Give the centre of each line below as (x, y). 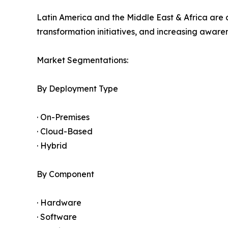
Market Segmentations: (82, 60)
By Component (65, 174)
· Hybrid (52, 146)
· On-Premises (63, 117)
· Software (57, 217)
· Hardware (59, 203)
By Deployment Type (77, 89)
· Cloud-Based (65, 132)
